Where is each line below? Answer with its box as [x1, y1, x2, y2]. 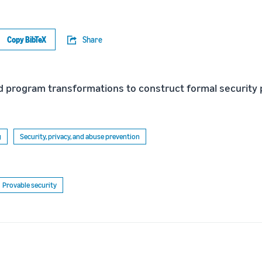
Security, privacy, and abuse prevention [20, 132, 140, 141]
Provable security [2, 180, 57, 189]
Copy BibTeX [7, 35, 46, 44]
